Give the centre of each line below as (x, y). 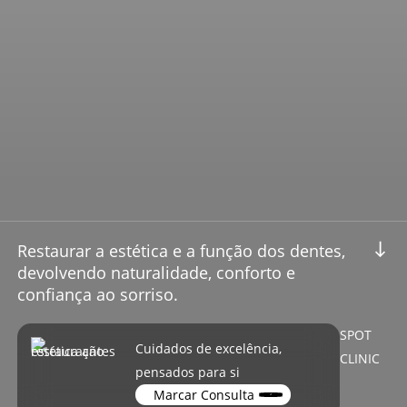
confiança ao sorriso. (97, 294)
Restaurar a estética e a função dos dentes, (181, 250)
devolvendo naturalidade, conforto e (156, 272)
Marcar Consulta (204, 394)
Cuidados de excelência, (209, 348)
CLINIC (360, 358)
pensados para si (188, 372)
